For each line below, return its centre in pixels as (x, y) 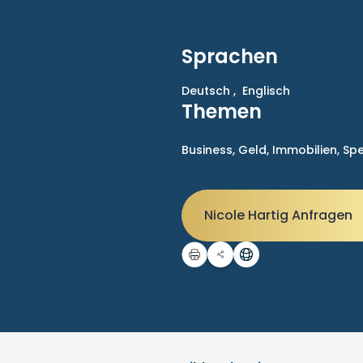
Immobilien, (307, 150)
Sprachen (230, 56)
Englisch (266, 91)
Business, (210, 150)
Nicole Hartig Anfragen (280, 215)
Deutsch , (209, 91)
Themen (222, 111)
